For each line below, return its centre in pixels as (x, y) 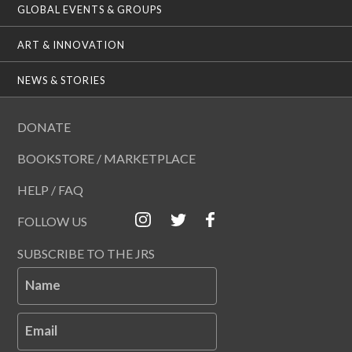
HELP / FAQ (51, 189)
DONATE (44, 126)
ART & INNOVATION (71, 44)
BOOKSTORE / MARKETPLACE (107, 158)
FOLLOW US (53, 221)
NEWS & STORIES (62, 80)
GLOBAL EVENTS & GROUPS (90, 9)
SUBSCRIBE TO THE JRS (86, 254)
